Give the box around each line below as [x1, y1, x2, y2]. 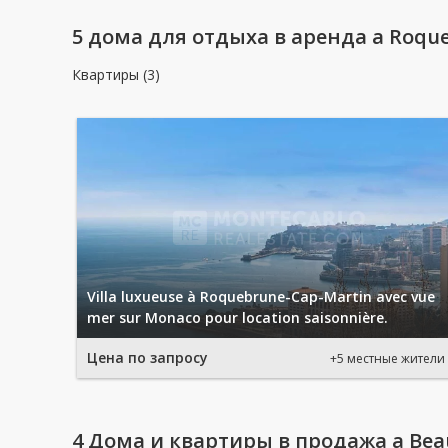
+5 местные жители [330, 349, 445, 367]
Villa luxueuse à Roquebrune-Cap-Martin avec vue [87, 287, 435, 306]
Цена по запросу [87, 348, 208, 367]
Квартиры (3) [72, 65, 160, 84]
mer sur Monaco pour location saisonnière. [87, 308, 388, 327]
